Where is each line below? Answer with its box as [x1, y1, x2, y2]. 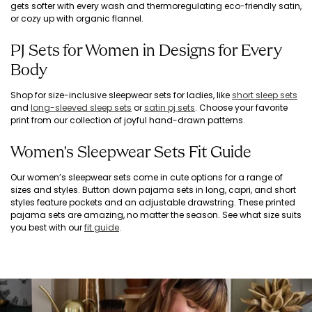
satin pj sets [144, 102, 195, 114]
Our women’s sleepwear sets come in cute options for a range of [10, 171, 283, 184]
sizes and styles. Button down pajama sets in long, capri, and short [10, 184, 296, 196]
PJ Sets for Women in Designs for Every [10, 43, 281, 61]
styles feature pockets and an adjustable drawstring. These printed [10, 196, 295, 209]
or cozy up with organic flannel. [10, 13, 143, 25]
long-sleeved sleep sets [31, 102, 132, 114]
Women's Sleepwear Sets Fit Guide [10, 145, 251, 162]
